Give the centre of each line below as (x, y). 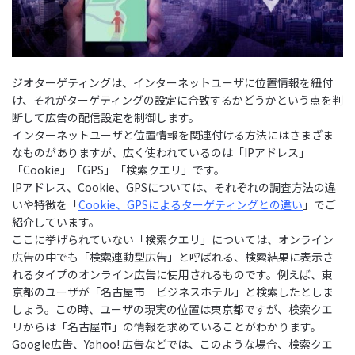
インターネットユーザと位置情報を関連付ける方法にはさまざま (173, 134)
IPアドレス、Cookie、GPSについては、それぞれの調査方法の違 (174, 187)
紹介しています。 (56, 221)
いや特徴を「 (45, 204)
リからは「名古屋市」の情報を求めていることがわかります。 (167, 326)
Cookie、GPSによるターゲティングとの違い (191, 204)
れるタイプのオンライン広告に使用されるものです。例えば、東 (172, 274)
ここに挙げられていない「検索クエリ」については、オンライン (173, 239)
